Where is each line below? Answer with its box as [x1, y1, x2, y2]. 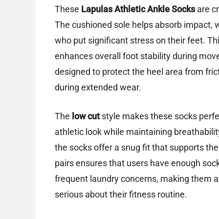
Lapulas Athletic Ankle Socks [81, 4, 195, 15]
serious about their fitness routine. [55, 189, 187, 200]
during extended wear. [55, 82, 141, 93]
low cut [72, 111, 100, 122]
